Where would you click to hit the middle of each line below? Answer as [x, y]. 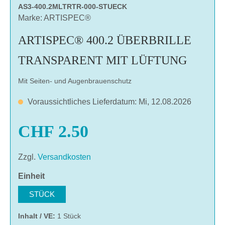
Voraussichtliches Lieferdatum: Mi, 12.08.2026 [109, 101]
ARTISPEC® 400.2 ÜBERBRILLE [105, 40]
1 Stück [69, 216]
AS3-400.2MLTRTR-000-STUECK [73, 6]
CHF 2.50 [53, 131]
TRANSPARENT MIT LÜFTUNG [102, 60]
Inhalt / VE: [38, 216]
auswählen [66, 175]
